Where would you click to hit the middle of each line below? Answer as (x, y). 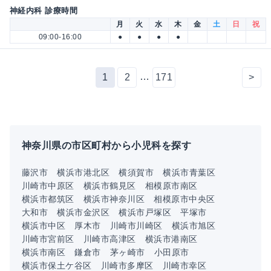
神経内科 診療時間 (44, 11)
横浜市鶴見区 (109, 186)
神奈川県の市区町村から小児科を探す (107, 146)
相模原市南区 (171, 186)
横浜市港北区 (83, 173)
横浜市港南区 (171, 239)
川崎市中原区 (48, 186)
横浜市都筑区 (48, 199)
